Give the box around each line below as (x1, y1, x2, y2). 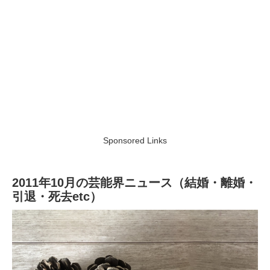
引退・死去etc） (12, 189, 102, 203)
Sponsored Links (103, 135, 167, 145)
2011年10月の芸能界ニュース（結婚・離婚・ (12, 175, 257, 189)
